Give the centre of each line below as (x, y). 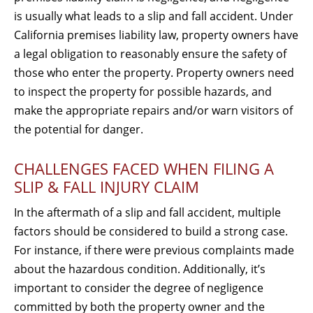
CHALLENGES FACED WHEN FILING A (144, 168)
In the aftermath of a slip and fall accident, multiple (147, 212)
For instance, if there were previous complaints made (154, 250)
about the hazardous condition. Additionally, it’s (140, 269)
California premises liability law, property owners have (156, 35)
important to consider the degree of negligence (139, 287)
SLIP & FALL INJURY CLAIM (107, 187)
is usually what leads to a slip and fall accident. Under (154, 16)
